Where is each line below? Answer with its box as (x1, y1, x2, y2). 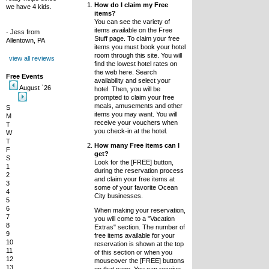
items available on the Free (94, 26, 172, 34)
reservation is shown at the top (94, 240, 184, 247)
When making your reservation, (94, 207, 186, 214)
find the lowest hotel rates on (94, 60, 177, 67)
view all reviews (9, 55, 55, 62)
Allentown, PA (6, 37, 45, 44)
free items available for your (94, 232, 175, 239)
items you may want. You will (94, 110, 177, 118)
